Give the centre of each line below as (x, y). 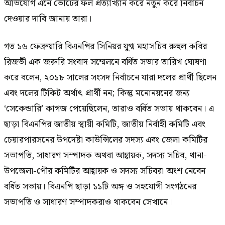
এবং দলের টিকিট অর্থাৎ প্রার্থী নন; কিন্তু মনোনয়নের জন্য (97, 93)
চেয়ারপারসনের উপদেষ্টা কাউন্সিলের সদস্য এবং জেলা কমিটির (106, 140)
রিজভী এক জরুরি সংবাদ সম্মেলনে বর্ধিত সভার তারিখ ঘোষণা (105, 62)
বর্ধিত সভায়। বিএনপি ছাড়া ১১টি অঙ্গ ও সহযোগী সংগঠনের (100, 187)
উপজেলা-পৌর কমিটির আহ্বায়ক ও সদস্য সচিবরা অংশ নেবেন (105, 171)
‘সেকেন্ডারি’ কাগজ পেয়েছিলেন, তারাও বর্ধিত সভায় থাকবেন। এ (109, 109)
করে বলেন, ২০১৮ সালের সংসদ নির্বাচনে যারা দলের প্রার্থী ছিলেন (110, 78)
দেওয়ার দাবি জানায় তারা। (48, 19)
